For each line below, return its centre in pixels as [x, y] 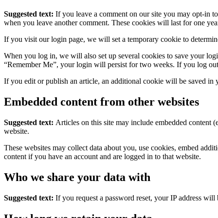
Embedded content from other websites [101, 101]
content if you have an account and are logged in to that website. [102, 156]
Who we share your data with [77, 177]
